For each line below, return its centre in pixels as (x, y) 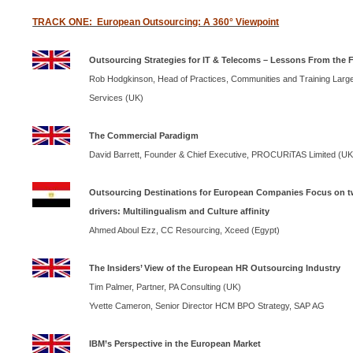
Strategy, (275, 305)
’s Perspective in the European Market (183, 343)
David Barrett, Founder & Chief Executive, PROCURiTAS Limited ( (216, 154)
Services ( (109, 97)
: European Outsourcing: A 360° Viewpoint (184, 22)
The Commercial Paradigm (144, 135)
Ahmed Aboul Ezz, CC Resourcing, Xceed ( (172, 230)
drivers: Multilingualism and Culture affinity (180, 211)
